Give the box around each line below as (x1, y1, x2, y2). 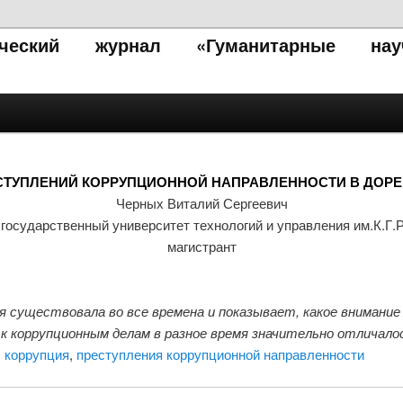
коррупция (4, 344, 69, 363)
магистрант (166, 236, 237, 255)
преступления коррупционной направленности (76, 344, 364, 363)
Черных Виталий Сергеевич (115, 193, 288, 212)
